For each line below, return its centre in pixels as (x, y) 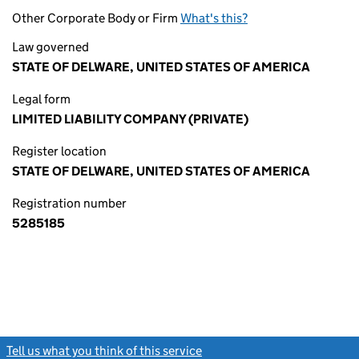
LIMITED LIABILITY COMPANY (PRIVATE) (130, 119)
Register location (59, 151)
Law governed (50, 47)
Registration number (69, 203)
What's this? (214, 18)
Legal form (41, 99)
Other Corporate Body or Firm (96, 18)
